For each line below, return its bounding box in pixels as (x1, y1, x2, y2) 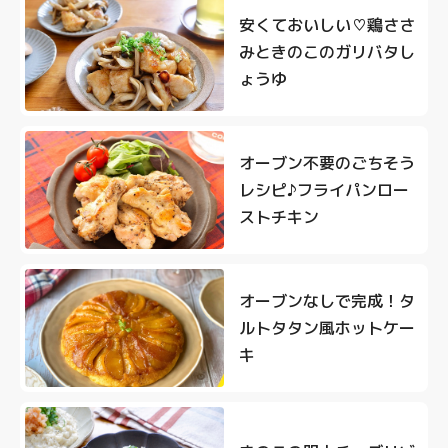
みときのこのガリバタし (239, 40, 415, 63)
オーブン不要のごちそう (239, 151, 415, 174)
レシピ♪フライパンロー (239, 178, 409, 201)
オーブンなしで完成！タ (239, 289, 415, 312)
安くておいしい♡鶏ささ (239, 13, 415, 36)
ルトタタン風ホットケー (239, 316, 415, 339)
